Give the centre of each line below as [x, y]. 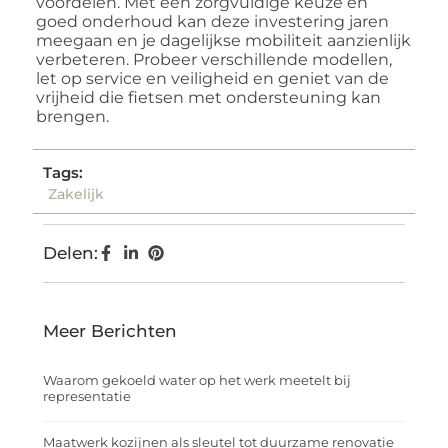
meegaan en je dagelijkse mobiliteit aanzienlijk [223, 40]
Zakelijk [76, 194]
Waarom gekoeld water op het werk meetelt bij [197, 380]
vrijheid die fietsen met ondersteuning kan [208, 97]
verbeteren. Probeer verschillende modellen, [214, 59]
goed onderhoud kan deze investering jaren [212, 21]
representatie [87, 396]
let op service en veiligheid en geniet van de [212, 78]
